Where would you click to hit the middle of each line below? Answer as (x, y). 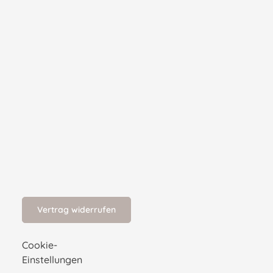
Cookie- (40, 245)
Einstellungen (52, 260)
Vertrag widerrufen (76, 210)
